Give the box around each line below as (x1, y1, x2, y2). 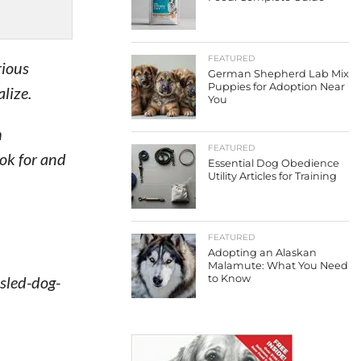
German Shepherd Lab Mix (208, 68, 349, 80)
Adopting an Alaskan (208, 247, 317, 259)
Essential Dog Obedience (208, 157, 339, 169)
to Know (208, 272, 251, 284)
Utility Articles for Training (208, 170, 337, 182)
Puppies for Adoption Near (208, 81, 345, 93)
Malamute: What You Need (208, 259, 348, 272)
